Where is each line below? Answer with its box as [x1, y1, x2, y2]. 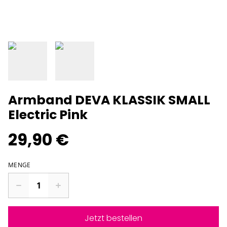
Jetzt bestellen [85, 212, 142, 224]
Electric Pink [8, 106, 88, 124]
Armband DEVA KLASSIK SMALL [8, 91, 210, 109]
